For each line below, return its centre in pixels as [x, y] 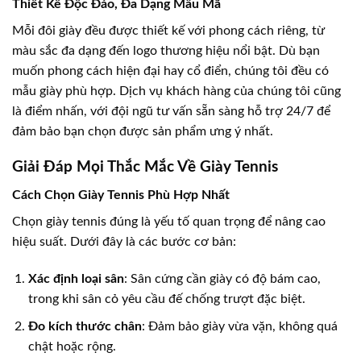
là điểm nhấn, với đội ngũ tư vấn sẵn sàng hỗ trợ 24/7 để [171, 111]
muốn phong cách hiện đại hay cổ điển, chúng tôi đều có [170, 71]
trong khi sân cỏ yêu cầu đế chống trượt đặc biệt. [167, 299]
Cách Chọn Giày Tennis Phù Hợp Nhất [121, 195]
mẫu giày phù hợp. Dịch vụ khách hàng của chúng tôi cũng [176, 91]
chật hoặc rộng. [72, 347]
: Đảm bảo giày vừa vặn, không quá [240, 327]
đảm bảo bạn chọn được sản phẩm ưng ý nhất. [143, 131]
